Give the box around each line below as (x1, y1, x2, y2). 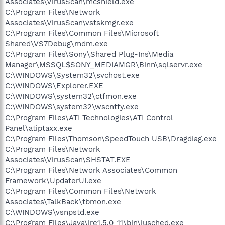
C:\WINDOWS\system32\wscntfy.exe (5, 102, 139, 111)
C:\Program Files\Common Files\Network (5, 187, 156, 196)
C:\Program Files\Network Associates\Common (5, 166, 177, 175)
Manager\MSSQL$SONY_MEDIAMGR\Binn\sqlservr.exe (5, 60, 202, 69)
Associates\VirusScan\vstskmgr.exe (5, 18, 134, 27)
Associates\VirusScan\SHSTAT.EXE (5, 155, 131, 164)
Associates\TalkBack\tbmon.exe (5, 197, 121, 206)
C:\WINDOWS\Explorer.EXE (5, 81, 103, 90)
